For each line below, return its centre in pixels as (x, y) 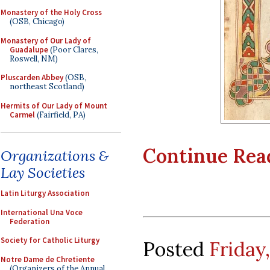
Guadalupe (29, 49)
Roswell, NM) (34, 58)
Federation (30, 221)
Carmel (22, 115)
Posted (176, 249)
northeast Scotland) (47, 86)
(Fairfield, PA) (60, 115)
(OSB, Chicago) (37, 21)
